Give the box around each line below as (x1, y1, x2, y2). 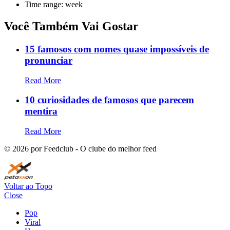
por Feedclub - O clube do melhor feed (29, 144, 157, 153)
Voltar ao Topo (4, 181, 52, 190)
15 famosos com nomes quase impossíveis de (25, 43, 209, 54)
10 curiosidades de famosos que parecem (25, 94, 194, 106)
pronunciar (25, 54, 72, 66)
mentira (25, 106, 57, 117)
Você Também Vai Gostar (4, 19, 139, 33)
